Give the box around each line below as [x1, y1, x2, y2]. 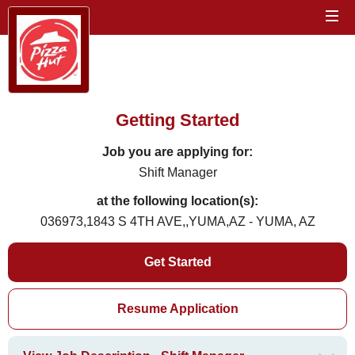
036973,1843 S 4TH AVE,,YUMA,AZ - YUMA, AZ [40, 215, 315, 228]
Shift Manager [138, 166, 217, 179]
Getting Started [116, 110, 239, 130]
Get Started [143, 255, 212, 269]
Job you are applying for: [102, 145, 253, 158]
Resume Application [116, 302, 239, 315]
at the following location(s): [97, 194, 258, 208]
